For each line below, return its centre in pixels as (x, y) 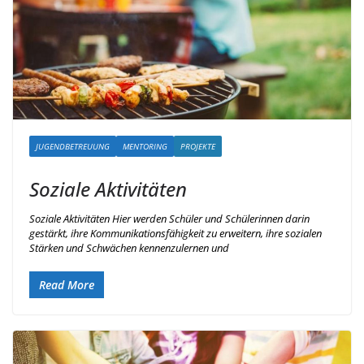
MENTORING (145, 147)
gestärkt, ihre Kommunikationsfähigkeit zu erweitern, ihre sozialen (175, 234)
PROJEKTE (198, 147)
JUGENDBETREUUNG (73, 147)
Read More (67, 284)
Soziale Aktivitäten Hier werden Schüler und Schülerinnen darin (169, 219)
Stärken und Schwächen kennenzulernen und (129, 248)
